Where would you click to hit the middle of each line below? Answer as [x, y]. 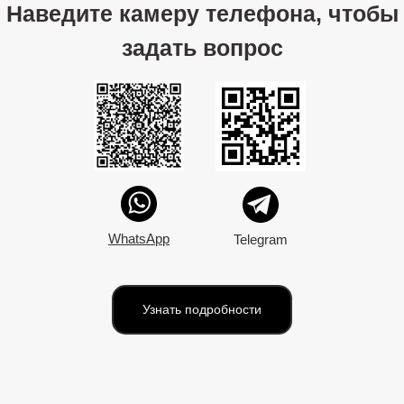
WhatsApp [139, 239]
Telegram [261, 239]
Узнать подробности [202, 309]
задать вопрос [202, 48]
